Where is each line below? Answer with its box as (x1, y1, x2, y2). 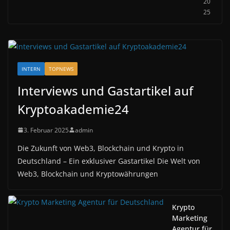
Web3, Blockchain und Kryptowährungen (17, 168, 158, 179)
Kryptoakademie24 (17, 100, 129, 118)
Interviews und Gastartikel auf (17, 82, 193, 99)
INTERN (22, 65, 41, 72)
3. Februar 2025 (24, 125, 69, 135)
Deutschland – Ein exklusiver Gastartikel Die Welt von (17, 156, 200, 166)
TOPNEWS (49, 65, 73, 72)
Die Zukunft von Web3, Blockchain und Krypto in (17, 143, 184, 153)
